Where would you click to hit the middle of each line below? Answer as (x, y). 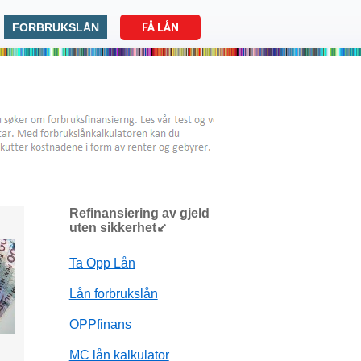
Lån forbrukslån (113, 293)
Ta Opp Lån (102, 263)
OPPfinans (100, 324)
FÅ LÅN (160, 27)
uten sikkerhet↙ (118, 228)
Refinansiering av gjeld (139, 213)
